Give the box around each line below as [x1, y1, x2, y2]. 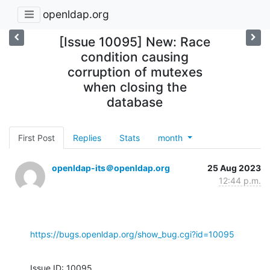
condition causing [81, 49, 189, 64]
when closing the [83, 79, 187, 95]
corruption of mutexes [67, 64, 202, 80]
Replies [73, 132, 101, 143]
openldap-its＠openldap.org [52, 162, 170, 173]
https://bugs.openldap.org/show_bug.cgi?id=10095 [30, 228, 234, 239]
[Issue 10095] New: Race [59, 34, 211, 49]
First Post [18, 132, 55, 143]
